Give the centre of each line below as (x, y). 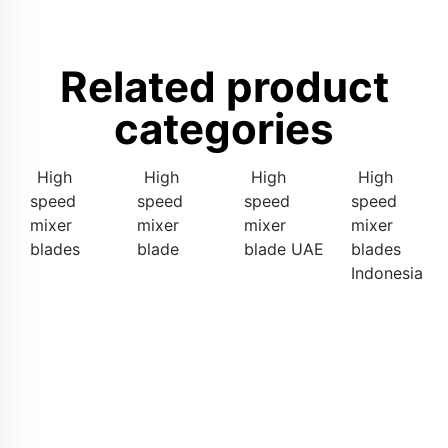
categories (224, 128)
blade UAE (284, 249)
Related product (224, 86)
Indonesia (387, 273)
